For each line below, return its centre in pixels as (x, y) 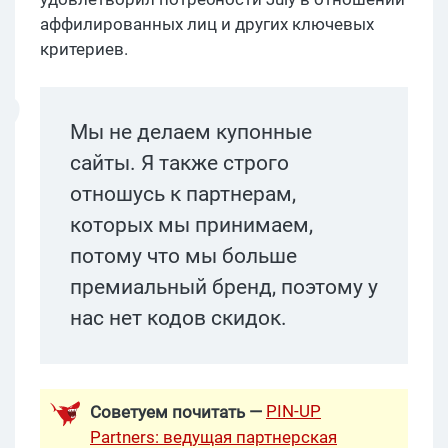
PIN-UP (293, 410)
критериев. (84, 48)
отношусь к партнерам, (183, 193)
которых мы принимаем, (191, 224)
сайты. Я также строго (179, 162)
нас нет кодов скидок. (178, 317)
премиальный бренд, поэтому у (224, 286)
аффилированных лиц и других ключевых (207, 23)
